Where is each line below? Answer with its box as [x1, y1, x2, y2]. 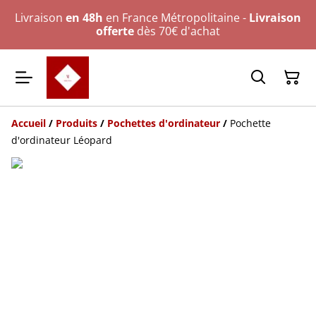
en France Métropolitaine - [103, 10, 249, 25]
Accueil [11, 116, 46, 130]
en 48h [66, 10, 103, 25]
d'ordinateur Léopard [11, 133, 112, 147]
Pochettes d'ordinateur [107, 116, 220, 130]
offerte [96, 23, 134, 39]
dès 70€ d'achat [134, 23, 220, 39]
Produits [56, 116, 97, 130]
